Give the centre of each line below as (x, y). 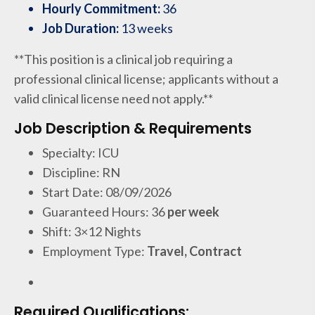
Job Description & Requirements (133, 128)
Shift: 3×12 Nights (92, 231)
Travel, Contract (194, 251)
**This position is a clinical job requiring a (123, 59)
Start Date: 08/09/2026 (107, 192)
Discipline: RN (81, 172)
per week (192, 212)
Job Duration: (82, 28)
